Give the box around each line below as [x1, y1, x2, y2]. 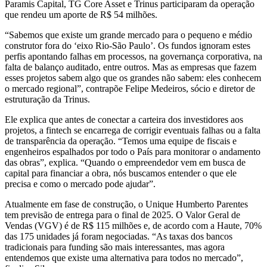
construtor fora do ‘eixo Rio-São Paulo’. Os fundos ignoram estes [5, 41, 250, 51]
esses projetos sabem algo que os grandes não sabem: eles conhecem [5, 73, 261, 83]
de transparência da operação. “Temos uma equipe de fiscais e [5, 136, 237, 147]
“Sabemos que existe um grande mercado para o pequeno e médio [5, 30, 252, 41]
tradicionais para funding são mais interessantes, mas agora [5, 242, 225, 253]
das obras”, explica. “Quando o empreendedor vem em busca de [5, 157, 246, 168]
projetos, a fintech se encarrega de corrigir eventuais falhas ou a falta [5, 125, 260, 136]
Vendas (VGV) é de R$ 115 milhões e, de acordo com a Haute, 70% [5, 221, 262, 231]
